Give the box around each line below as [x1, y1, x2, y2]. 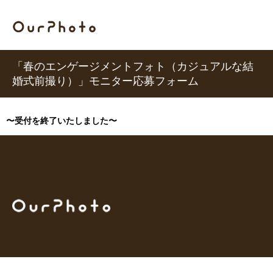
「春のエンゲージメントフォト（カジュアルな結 [12, 60, 253, 73]
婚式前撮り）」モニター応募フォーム [12, 75, 199, 87]
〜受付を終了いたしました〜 [6, 116, 117, 126]
